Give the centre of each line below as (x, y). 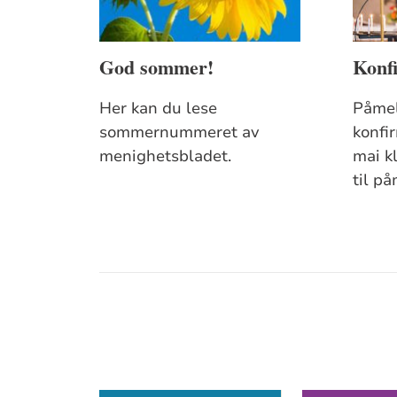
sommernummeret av (180, 132)
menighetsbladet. (166, 156)
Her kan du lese (159, 108)
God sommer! (157, 67)
